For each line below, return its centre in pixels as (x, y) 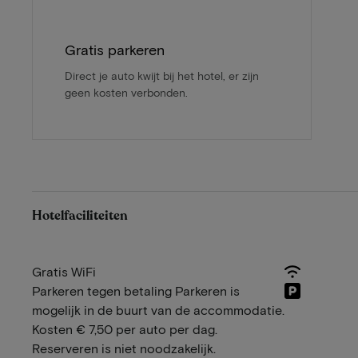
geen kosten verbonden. (126, 93)
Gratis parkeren (115, 50)
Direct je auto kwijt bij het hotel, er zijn (162, 76)
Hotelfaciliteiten (80, 216)
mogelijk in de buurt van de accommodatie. (158, 310)
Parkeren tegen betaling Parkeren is (136, 291)
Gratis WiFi (64, 272)
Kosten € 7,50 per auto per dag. (125, 329)
